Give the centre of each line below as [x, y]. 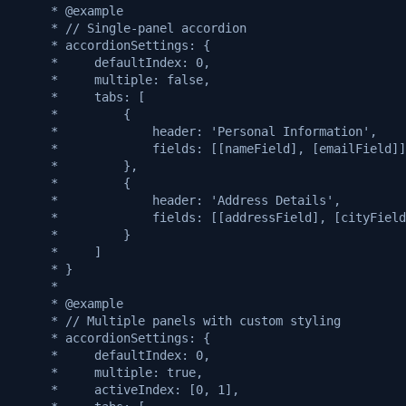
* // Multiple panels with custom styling [178, 320]
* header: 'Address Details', [178, 200]
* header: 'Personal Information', [196, 131]
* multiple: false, [112, 79]
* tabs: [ [80, 97]
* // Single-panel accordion [130, 28]
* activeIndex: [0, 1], [127, 389]
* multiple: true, [109, 372]
